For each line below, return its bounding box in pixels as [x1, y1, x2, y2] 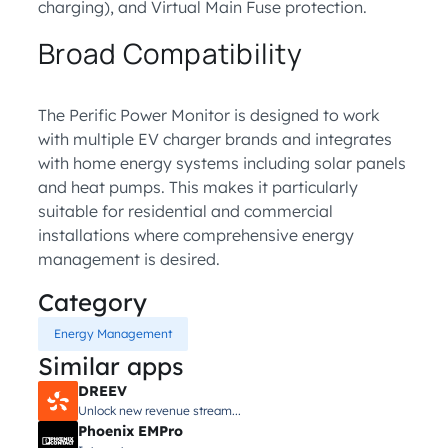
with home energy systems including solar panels [38, 153, 406, 173]
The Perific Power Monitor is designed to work [38, 105, 380, 125]
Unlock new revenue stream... [78, 403, 241, 418]
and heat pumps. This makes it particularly [38, 177, 358, 197]
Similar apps [38, 351, 184, 381]
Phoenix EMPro [78, 422, 183, 440]
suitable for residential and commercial [38, 201, 333, 221]
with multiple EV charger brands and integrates [38, 129, 392, 149]
